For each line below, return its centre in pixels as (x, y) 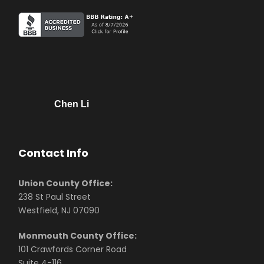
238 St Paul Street (55, 197)
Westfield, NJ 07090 (59, 211)
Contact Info (54, 153)
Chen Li (71, 104)
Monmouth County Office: (78, 236)
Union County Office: (66, 184)
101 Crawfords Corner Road (73, 250)
